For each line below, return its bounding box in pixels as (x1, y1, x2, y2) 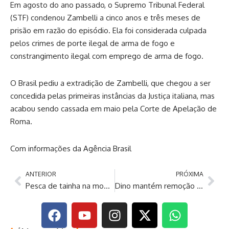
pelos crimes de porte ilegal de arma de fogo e (10, 38, 175, 49)
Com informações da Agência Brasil (10, 144, 131, 154)
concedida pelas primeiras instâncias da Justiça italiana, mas (10, 91, 215, 101)
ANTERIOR (26, 170, 56, 178)
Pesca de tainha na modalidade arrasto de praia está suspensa (104, 181, 110, 191)
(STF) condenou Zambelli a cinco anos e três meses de (10, 13, 200, 23)
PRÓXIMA (176, 170, 203, 178)
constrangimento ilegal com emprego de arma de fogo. (10, 51, 203, 61)
